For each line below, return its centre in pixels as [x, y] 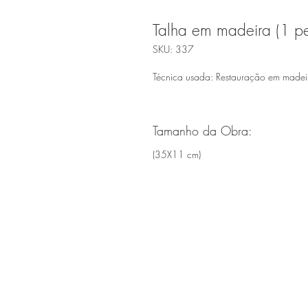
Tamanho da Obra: [202, 131]
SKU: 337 [173, 49]
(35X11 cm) [177, 154]
